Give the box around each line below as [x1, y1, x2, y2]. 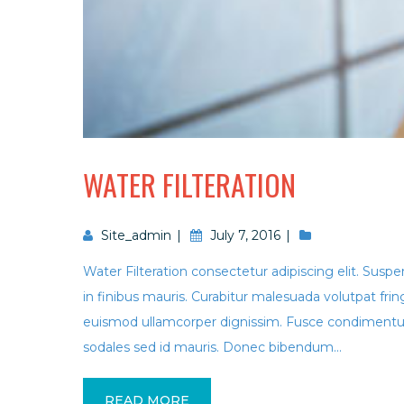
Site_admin [101, 227, 171, 243]
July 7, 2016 [210, 227, 280, 243]
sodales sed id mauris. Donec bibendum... [83, 339, 342, 355]
